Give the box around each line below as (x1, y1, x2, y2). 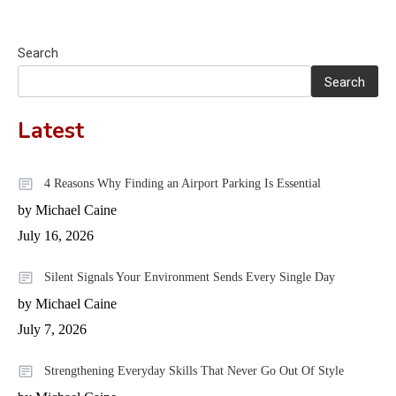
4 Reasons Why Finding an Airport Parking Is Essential (44, 176, 321, 190)
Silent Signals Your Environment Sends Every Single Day (44, 270, 335, 284)
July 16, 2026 (18, 227, 94, 244)
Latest (18, 115, 84, 146)
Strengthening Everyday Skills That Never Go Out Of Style (44, 363, 344, 377)
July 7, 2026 (18, 321, 87, 338)
